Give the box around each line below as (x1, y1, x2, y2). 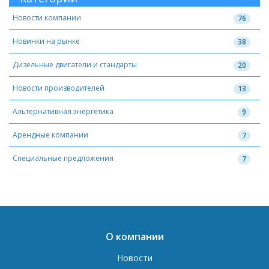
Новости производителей (13, 82, 104, 93)
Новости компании (13, 12, 81, 23)
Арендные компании (13, 129, 88, 140)
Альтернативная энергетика (13, 106, 113, 116)
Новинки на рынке (13, 35, 80, 46)
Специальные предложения (13, 153, 113, 163)
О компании (105, 229, 164, 243)
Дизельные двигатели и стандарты (13, 59, 137, 70)
